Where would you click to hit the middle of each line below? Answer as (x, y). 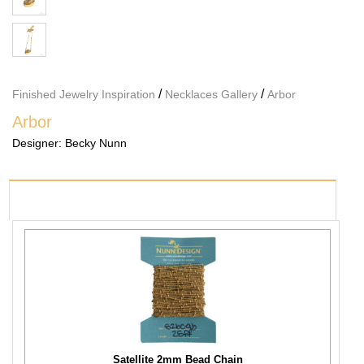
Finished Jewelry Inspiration (84, 94)
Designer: (39, 143)
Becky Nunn (96, 143)
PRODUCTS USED (87, 200)
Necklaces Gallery (211, 94)
